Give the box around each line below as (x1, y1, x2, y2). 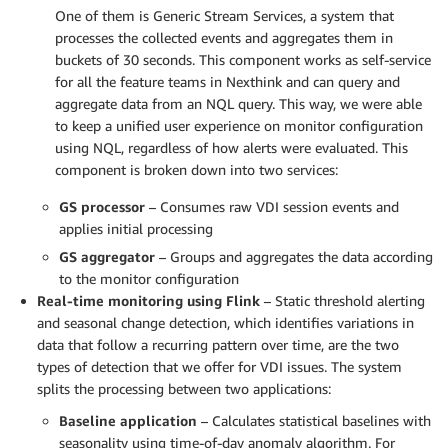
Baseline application (59, 411, 197, 429)
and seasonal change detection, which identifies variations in (37, 313, 414, 331)
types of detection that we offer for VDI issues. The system (37, 357, 402, 375)
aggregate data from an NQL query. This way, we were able (55, 94, 422, 112)
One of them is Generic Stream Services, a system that (55, 6, 394, 24)
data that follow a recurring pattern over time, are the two (37, 335, 399, 353)
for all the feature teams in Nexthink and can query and (55, 72, 400, 90)
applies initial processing (59, 219, 213, 237)
